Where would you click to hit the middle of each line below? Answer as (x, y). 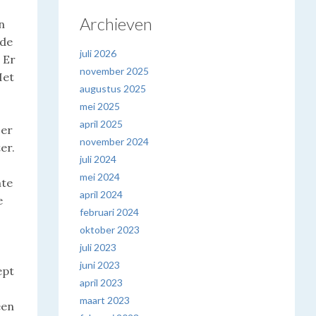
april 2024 (102, 194)
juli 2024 (98, 159)
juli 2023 (98, 247)
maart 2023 (105, 300)
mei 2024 (100, 177)
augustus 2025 (113, 89)
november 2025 (115, 71)
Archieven (116, 24)
